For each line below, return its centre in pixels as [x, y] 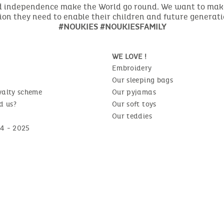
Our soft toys [134, 104]
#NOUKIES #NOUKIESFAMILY [112, 27]
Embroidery [132, 68]
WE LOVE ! [129, 57]
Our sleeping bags [142, 80]
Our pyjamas [134, 92]
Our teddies [132, 116]
